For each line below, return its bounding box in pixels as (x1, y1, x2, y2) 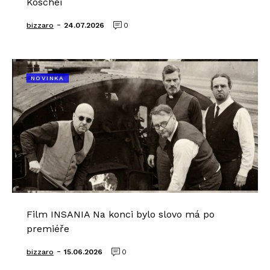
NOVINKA (31, 75, 64, 81)
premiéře (27, 223, 69, 234)
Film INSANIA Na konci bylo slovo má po (27, 209, 215, 220)
